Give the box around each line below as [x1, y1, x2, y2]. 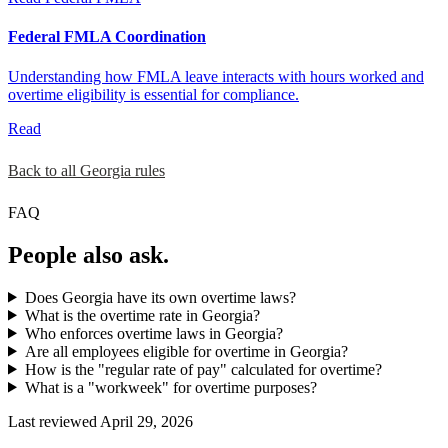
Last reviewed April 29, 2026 [8, 412, 193, 430]
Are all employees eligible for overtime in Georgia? [24, 342, 348, 360]
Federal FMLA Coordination [8, 28, 206, 46]
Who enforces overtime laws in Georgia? [24, 324, 283, 342]
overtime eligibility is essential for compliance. [8, 85, 299, 103]
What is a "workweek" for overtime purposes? [24, 378, 317, 396]
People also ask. [8, 241, 169, 268]
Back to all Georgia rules [8, 161, 165, 179]
